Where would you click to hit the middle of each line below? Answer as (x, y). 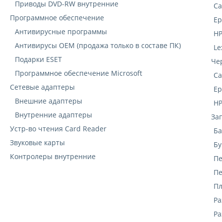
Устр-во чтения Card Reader (58, 129)
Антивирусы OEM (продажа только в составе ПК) (98, 46)
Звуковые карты (37, 143)
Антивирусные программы (61, 32)
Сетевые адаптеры (42, 87)
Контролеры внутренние (53, 157)
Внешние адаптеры (49, 101)
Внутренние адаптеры (54, 115)
